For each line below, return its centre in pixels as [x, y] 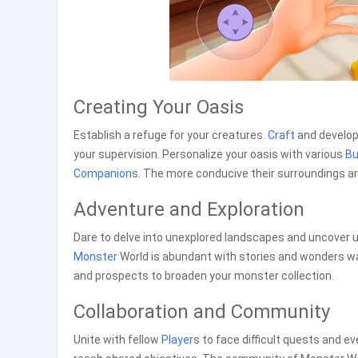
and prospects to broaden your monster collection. [204, 276]
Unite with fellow [117, 340]
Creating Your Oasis [159, 107]
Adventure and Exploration [189, 209]
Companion [103, 173]
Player [177, 340]
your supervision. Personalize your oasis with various [209, 154]
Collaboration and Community [202, 312]
